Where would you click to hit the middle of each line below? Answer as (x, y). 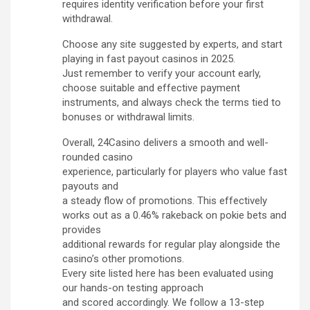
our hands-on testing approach (133, 288)
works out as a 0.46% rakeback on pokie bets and (174, 216)
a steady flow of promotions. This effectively (165, 201)
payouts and (90, 186)
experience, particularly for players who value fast (175, 172)
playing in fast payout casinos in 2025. (149, 59)
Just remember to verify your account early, (162, 74)
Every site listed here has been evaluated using (168, 274)
